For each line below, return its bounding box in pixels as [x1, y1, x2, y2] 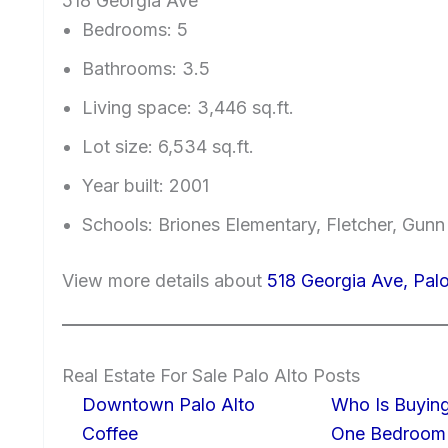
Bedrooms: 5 [82, 19, 188, 41]
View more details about [62, 270, 267, 292]
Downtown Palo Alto [82, 394, 255, 416]
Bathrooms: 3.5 [82, 58, 210, 80]
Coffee [82, 423, 138, 445]
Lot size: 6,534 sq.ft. [82, 136, 254, 158]
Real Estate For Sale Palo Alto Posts [62, 365, 360, 387]
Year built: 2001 [82, 175, 209, 197]
